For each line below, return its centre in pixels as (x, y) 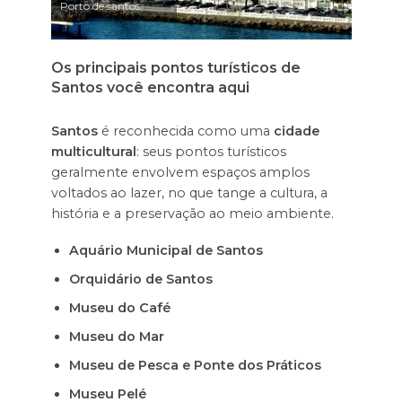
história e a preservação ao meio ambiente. (192, 214)
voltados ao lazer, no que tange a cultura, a (189, 193)
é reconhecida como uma (185, 131)
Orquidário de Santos (140, 279)
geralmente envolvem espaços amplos (180, 173)
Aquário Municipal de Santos (166, 250)
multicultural (93, 152)
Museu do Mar (116, 336)
